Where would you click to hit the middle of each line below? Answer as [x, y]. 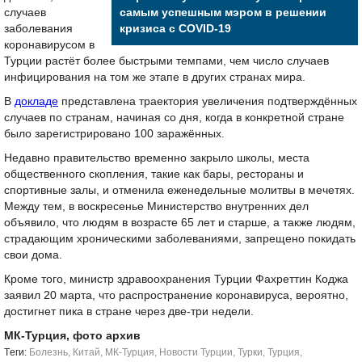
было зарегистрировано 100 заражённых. [114, 134]
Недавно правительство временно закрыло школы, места [157, 158]
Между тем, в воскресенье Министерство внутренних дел [156, 206]
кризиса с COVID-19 [175, 29]
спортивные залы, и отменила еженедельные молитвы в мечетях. [179, 190]
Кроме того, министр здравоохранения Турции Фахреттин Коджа [176, 279]
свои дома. [33, 255]
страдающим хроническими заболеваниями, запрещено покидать [180, 239]
